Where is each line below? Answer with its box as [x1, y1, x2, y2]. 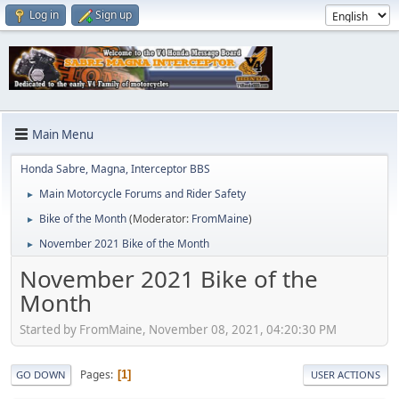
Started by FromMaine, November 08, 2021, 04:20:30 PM [20, 321, 337, 338]
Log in [29, 7, 59, 22]
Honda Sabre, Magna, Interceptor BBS [20, 161, 210, 177]
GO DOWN [16, 367, 66, 381]
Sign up [95, 7, 132, 22]
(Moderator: [129, 211, 191, 227]
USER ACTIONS [311, 367, 380, 381]
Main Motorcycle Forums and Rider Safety [39, 186, 246, 202]
